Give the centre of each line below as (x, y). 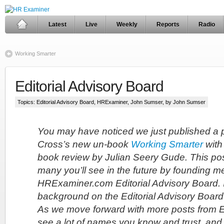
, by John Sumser (184, 102)
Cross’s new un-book (84, 144)
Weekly (127, 24)
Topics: (27, 102)
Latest (57, 24)
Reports (168, 24)
